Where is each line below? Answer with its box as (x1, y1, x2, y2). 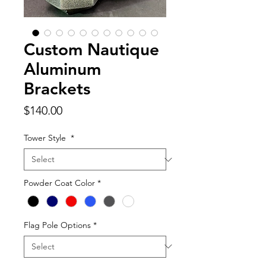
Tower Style (24, 132, 68, 144)
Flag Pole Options (24, 219, 91, 230)
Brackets (24, 78, 90, 99)
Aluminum (24, 59, 101, 80)
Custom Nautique (24, 39, 159, 60)
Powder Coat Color (24, 178, 95, 189)
